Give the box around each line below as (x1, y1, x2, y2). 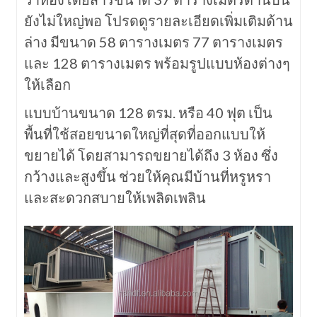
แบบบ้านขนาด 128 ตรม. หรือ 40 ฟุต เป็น (23, 104, 272, 122)
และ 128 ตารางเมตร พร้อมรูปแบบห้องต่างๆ (23, 54, 290, 72)
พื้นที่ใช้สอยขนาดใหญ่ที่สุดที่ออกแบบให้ (23, 125, 265, 143)
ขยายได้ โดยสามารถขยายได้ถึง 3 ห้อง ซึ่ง (23, 146, 278, 164)
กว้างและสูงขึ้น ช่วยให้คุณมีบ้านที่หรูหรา (23, 168, 271, 185)
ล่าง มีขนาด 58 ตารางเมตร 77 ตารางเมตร (23, 33, 283, 51)
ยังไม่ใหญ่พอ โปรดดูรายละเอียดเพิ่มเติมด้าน (23, 12, 293, 30)
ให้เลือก (23, 76, 71, 93)
